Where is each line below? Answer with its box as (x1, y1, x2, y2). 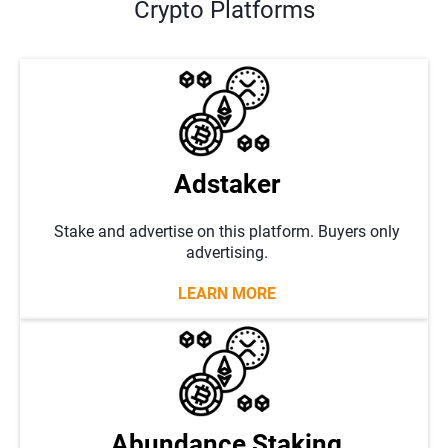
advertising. (185, 243, 268, 262)
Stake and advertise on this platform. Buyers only (53, 222, 400, 241)
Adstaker (173, 169, 280, 199)
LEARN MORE (177, 284, 276, 303)
